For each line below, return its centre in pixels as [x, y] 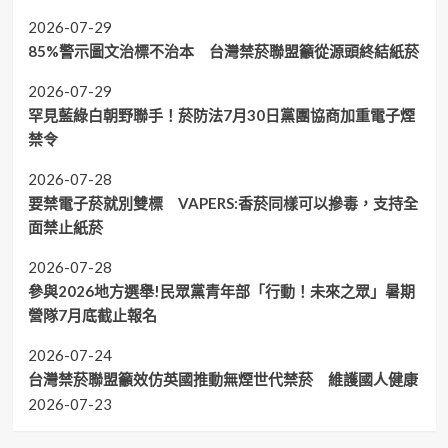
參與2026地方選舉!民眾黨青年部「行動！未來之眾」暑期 [221, 291]
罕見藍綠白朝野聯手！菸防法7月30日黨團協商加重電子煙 [221, 115]
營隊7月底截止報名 [92, 315]
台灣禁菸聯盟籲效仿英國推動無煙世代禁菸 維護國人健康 [222, 379]
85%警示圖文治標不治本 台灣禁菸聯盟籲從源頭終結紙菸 [223, 51]
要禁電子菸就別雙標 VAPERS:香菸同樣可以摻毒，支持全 [222, 203]
